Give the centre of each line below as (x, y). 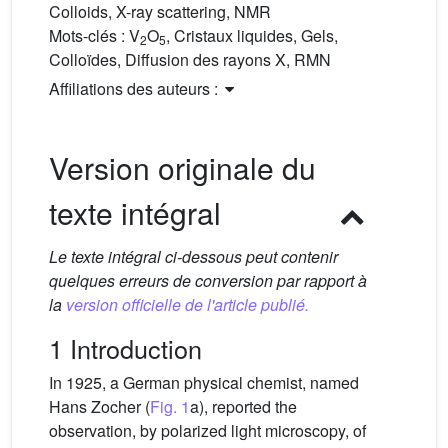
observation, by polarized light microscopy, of (207, 430)
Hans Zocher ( (99, 406)
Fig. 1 (170, 406)
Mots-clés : (89, 35)
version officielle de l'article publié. (187, 304)
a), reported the (243, 406)
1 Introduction (125, 348)
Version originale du (182, 167)
